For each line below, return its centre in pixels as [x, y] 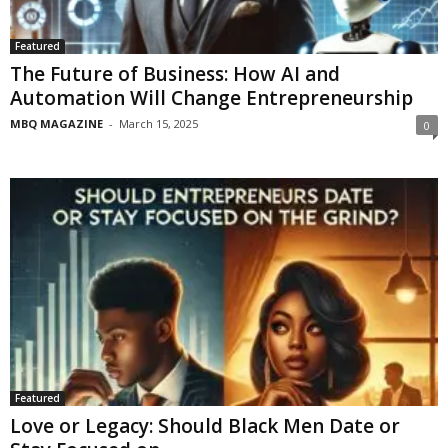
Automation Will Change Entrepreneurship [211, 97]
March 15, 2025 [158, 123]
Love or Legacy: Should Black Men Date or [205, 426]
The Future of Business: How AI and [175, 73]
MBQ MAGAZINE [56, 123]
